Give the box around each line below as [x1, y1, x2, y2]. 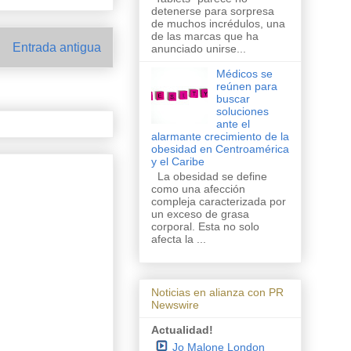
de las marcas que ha [151, 30, 259, 43]
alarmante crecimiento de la [151, 130, 289, 143]
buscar [215, 92, 250, 106]
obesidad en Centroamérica [151, 143, 289, 156]
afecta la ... [151, 232, 206, 245]
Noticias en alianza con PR [151, 286, 284, 299]
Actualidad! [151, 324, 213, 337]
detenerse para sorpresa [151, 5, 274, 18]
